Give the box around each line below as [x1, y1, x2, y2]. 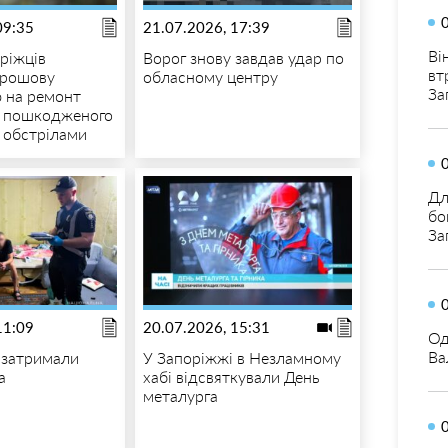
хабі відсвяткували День [142, 366, 320, 386]
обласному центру [142, 66, 278, 86]
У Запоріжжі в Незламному [142, 347, 341, 367]
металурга [142, 385, 218, 405]
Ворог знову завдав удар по [142, 47, 344, 67]
